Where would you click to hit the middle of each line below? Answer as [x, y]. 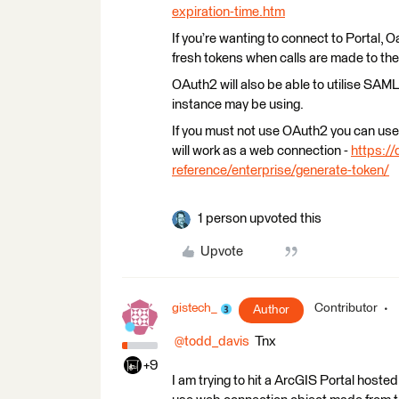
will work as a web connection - [261, 151]
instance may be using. [238, 105]
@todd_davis [212, 342]
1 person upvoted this [260, 219]
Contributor [346, 308]
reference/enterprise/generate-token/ [281, 171]
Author [271, 310]
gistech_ [195, 308]
